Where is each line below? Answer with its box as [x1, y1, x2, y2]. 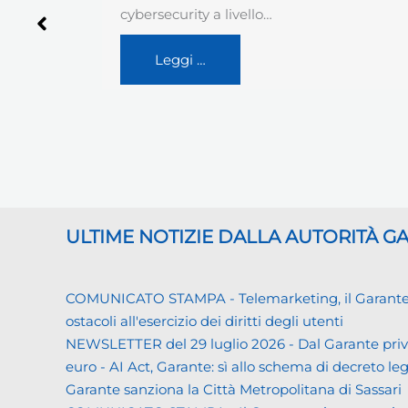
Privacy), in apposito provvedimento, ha [120, 5, 386, 23]
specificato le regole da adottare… [120, 27, 346, 46]
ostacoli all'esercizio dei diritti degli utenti [66, 311, 343, 330]
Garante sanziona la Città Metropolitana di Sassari [66, 380, 402, 398]
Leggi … [155, 73, 206, 91]
